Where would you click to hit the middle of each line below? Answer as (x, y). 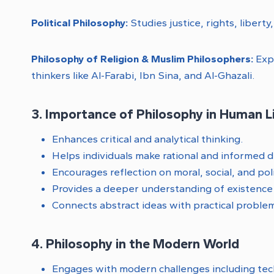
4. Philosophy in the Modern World (135, 243)
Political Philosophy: (80, 22)
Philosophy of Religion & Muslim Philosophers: (142, 58)
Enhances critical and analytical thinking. (147, 139)
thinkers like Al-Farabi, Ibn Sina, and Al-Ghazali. (143, 75)
